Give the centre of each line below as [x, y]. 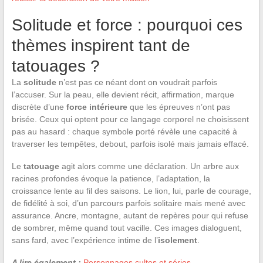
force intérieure [97, 107]
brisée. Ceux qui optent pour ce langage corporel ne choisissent [130, 119]
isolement [177, 240]
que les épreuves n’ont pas [178, 107]
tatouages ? [55, 66]
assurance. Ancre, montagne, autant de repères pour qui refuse [130, 215]
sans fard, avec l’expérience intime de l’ [85, 240]
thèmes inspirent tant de [101, 45]
